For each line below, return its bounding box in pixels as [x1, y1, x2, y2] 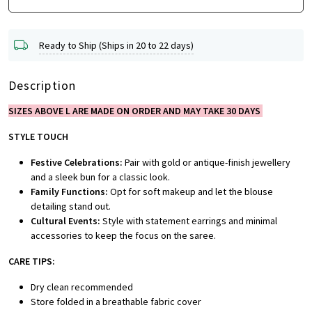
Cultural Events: [31, 214, 100, 228]
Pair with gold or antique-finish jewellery [123, 156, 290, 169]
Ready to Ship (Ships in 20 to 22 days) [39, 38, 194, 52]
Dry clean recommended [31, 281, 133, 294]
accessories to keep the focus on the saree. [31, 229, 216, 242]
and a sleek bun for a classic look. [31, 171, 170, 184]
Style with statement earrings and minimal [100, 214, 277, 228]
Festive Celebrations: [31, 156, 123, 169]
